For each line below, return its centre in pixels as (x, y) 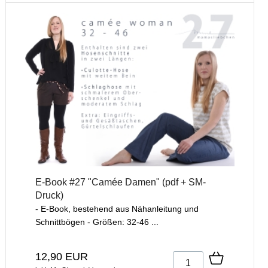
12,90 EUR (62, 256)
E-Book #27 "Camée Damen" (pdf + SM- (121, 182)
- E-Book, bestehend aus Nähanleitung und (117, 208)
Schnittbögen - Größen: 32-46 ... (97, 222)
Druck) (49, 195)
